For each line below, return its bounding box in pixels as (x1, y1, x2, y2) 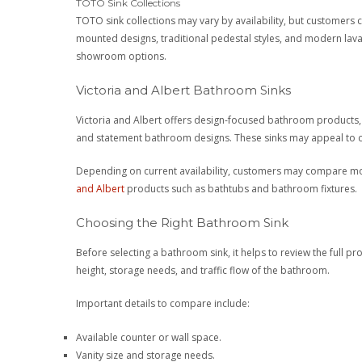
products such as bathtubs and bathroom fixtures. (124, 182, 358, 196)
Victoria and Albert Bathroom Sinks (76, 82, 292, 98)
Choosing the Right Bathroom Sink (76, 214, 289, 230)
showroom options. (76, 49, 167, 64)
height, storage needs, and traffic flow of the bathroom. (76, 263, 330, 277)
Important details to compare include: (76, 297, 250, 311)
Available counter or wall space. (76, 330, 222, 344)
